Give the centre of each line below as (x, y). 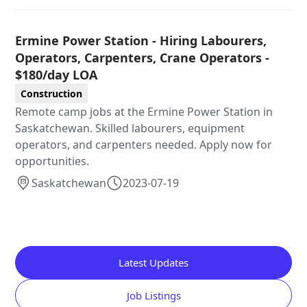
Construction (52, 93)
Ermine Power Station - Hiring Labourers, (141, 40)
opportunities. (52, 161)
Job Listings (153, 295)
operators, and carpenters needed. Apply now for (144, 144)
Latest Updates (153, 262)
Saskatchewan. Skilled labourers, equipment (130, 128)
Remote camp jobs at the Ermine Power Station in (144, 111)
